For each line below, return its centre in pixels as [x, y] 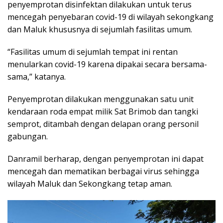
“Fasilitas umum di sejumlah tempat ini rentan [93, 52]
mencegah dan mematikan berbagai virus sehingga [103, 171]
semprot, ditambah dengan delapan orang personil [103, 124]
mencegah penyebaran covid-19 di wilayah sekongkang [111, 17]
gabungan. [28, 136]
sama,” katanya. [37, 77]
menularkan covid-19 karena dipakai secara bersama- [107, 64]
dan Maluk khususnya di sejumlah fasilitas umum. [100, 29]
